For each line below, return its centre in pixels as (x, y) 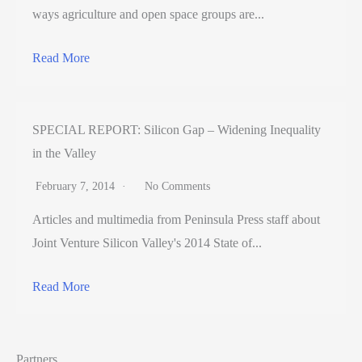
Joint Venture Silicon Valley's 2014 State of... (147, 242)
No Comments (177, 186)
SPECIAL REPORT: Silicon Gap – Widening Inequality (177, 129)
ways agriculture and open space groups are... (148, 14)
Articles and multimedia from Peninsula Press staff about (176, 219)
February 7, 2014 (77, 186)
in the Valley (64, 153)
